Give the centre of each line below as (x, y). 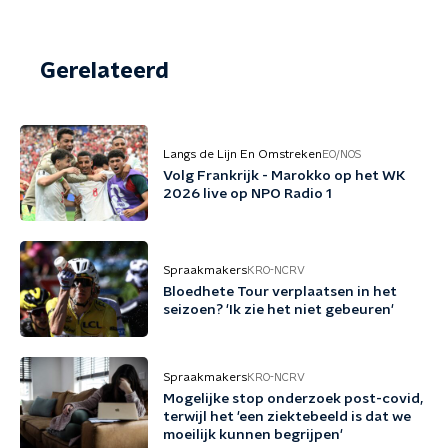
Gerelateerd (104, 71)
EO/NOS (341, 154)
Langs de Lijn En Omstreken (242, 154)
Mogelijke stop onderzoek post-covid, (293, 399)
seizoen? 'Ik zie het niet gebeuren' (278, 310)
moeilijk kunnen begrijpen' (253, 435)
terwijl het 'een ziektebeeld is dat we (287, 417)
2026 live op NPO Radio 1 (247, 194)
